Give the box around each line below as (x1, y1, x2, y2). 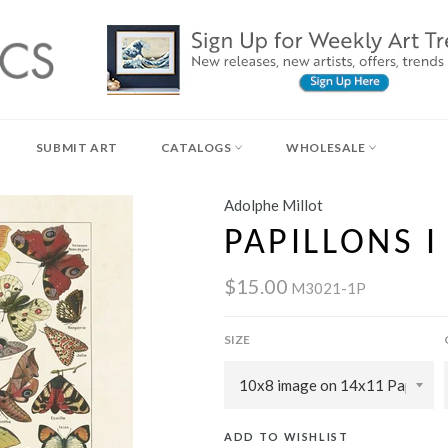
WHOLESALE (286, 140, 369, 155)
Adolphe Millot (224, 196, 323, 214)
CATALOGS (160, 140, 235, 155)
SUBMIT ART (35, 140, 118, 155)
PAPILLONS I (224, 226, 439, 262)
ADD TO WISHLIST (224, 429, 349, 443)
